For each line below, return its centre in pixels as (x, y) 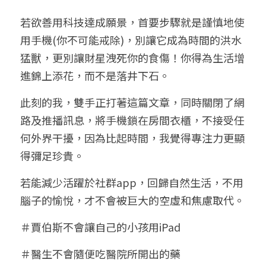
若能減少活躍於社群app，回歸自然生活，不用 (132, 182)
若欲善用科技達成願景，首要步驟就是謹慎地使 (132, 22)
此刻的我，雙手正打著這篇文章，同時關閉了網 (132, 102)
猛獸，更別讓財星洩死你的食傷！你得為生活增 (132, 58)
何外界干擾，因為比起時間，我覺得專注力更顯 (132, 138)
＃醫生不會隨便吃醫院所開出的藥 (100, 254)
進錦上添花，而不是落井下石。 (95, 75)
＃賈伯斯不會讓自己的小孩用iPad (100, 227)
